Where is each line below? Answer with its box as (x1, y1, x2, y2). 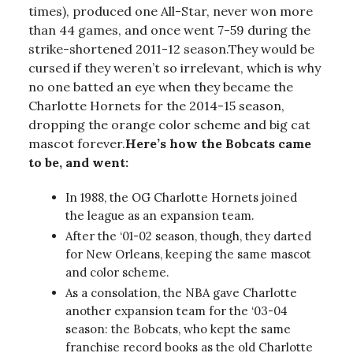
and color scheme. (65, 264, 173, 280)
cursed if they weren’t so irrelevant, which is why (28, 59, 321, 76)
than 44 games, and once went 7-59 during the (28, 21, 310, 38)
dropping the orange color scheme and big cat (28, 116, 310, 132)
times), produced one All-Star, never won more (28, 2, 313, 19)
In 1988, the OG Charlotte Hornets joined (65, 189, 297, 205)
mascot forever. (28, 135, 125, 151)
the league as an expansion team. (65, 207, 258, 223)
